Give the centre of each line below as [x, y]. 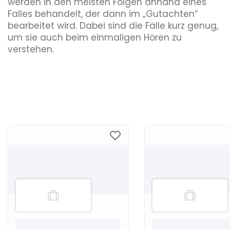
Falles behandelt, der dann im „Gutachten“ [103, 14]
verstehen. [31, 49]
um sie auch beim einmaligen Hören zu [95, 37]
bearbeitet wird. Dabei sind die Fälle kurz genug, [113, 25]
